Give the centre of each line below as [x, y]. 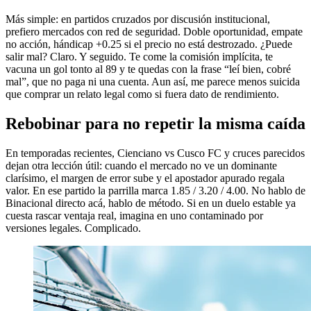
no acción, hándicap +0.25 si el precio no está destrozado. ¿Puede [149, 44]
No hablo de [278, 191]
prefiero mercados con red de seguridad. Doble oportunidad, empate [154, 32]
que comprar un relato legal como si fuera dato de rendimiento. [142, 94]
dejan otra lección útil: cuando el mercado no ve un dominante [141, 166]
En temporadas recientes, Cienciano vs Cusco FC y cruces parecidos [155, 153]
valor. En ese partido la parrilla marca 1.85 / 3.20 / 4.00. [128, 191]
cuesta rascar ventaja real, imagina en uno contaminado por [134, 216]
